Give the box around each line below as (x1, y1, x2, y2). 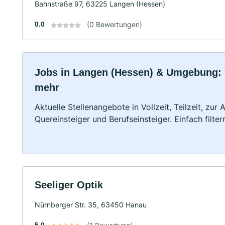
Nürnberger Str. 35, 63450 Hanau (35, 200, 147, 209)
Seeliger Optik (35, 179, 103, 190)
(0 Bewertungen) (87, 20, 142, 29)
